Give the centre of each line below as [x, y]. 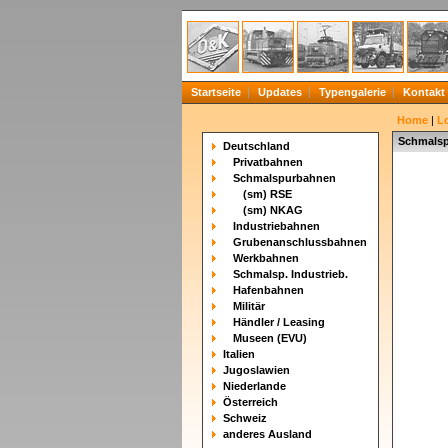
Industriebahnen [276, 226]
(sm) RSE [267, 194]
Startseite [216, 92]
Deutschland [256, 146]
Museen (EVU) [270, 338]
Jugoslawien [256, 370]
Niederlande [254, 386]
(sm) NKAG [273, 210]
